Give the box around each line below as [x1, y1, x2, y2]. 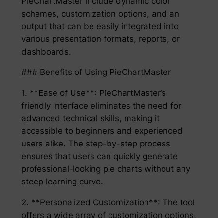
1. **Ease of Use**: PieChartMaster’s [21, 88, 166, 98]
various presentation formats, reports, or [21, 34, 180, 44]
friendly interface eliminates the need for [21, 101, 181, 111]
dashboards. [21, 46, 71, 56]
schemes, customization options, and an [21, 8, 179, 18]
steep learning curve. [21, 177, 103, 187]
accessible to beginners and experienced [21, 126, 182, 136]
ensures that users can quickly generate [21, 151, 178, 162]
